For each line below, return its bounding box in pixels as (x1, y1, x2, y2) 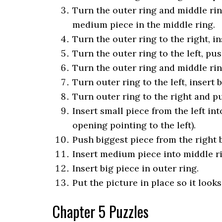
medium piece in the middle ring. (72, 18, 215, 30)
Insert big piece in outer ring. (72, 162, 199, 174)
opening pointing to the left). (72, 119, 196, 131)
